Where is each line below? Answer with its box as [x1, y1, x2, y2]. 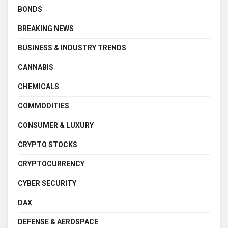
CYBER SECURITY [18, 179, 76, 187]
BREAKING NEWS [18, 24, 74, 33]
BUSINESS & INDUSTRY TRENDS [18, 43, 126, 52]
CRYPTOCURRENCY [18, 159, 84, 168]
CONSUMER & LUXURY [18, 121, 94, 129]
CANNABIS [18, 63, 53, 71]
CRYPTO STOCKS [18, 140, 77, 149]
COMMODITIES [18, 101, 69, 110]
